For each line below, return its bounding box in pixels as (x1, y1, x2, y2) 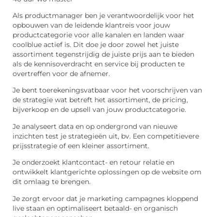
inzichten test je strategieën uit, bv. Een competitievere (13, 132, 199, 140)
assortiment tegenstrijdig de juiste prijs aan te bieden (13, 50, 194, 58)
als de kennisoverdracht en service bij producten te (13, 60, 185, 68)
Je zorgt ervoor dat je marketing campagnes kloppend (13, 194, 198, 202)
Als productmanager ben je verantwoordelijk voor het (13, 11, 194, 19)
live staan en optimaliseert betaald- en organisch (13, 204, 178, 212)
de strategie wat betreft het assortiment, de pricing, (13, 96, 188, 104)
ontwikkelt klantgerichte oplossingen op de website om (13, 168, 201, 176)
